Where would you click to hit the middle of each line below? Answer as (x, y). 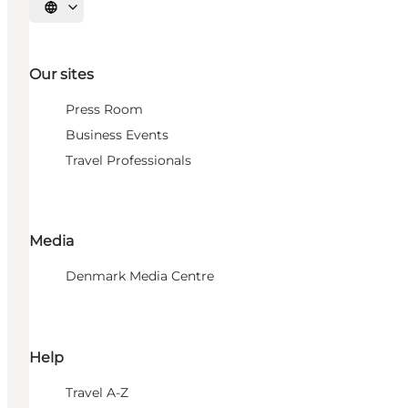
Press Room (104, 110)
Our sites (61, 75)
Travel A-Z (97, 392)
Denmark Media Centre (140, 276)
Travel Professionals (128, 161)
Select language (91, 13)
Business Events (117, 135)
